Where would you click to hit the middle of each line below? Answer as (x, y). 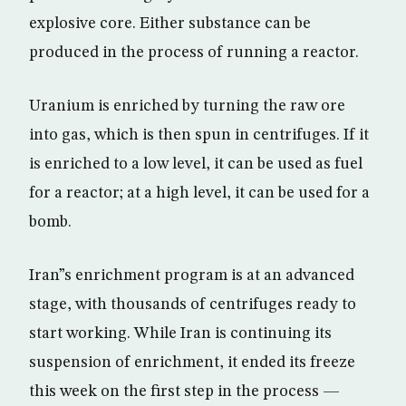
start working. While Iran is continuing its (180, 333)
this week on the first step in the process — (184, 391)
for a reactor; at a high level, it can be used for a (199, 193)
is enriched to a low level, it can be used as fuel (196, 164)
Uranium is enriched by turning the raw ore (187, 106)
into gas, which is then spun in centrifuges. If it (199, 135)
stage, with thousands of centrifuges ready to (193, 304)
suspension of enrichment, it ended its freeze (192, 362)
